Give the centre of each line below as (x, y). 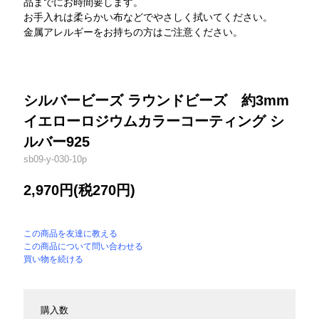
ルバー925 (57, 141)
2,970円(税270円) (80, 190)
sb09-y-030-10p (56, 159)
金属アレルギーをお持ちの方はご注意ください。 (134, 32)
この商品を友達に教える (71, 233)
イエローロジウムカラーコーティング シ (154, 121)
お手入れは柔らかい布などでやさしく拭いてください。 (148, 17)
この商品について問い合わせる (84, 246)
